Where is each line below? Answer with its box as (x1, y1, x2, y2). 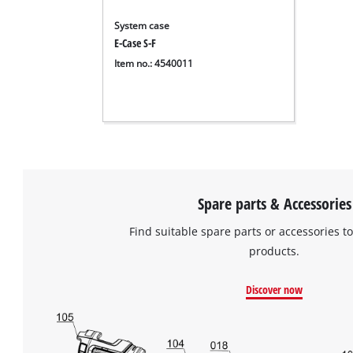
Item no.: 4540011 (114, 57, 194, 69)
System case (114, 19, 170, 32)
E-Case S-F (114, 35, 157, 50)
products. (249, 243, 300, 258)
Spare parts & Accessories (197, 192, 351, 215)
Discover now (246, 281, 303, 297)
